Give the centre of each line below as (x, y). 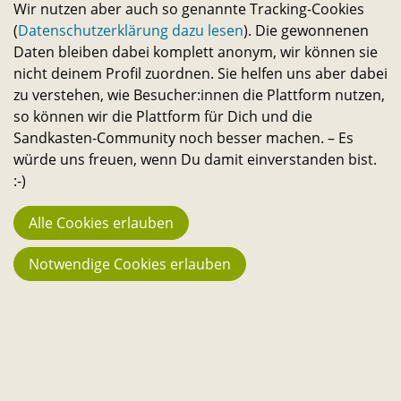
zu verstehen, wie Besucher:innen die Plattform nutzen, (199, 95)
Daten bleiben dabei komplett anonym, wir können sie (196, 52)
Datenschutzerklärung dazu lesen (131, 31)
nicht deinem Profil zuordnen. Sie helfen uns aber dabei (200, 74)
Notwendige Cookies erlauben (130, 264)
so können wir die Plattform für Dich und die (163, 117)
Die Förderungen (118, 128)
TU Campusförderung (200, 307)
